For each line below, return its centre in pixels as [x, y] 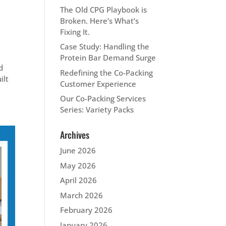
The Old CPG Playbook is [104, 9]
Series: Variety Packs [97, 109]
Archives [75, 135]
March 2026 [82, 195]
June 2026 [78, 150]
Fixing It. [75, 32]
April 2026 [79, 180]
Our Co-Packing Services [103, 98]
